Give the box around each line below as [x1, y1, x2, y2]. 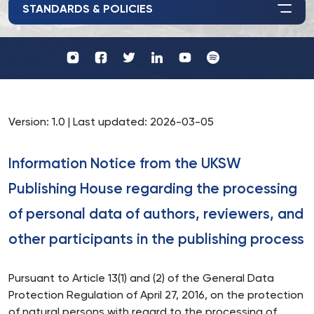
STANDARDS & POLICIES [22, 4, 153, 15]
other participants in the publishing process [8, 233, 304, 247]
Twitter [141, 80, 178, 92]
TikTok [247, 64, 281, 76]
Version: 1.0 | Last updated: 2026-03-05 [8, 117, 214, 128]
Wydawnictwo [114, 45, 189, 57]
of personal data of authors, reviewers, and [8, 207, 303, 222]
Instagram [86, 78, 139, 90]
